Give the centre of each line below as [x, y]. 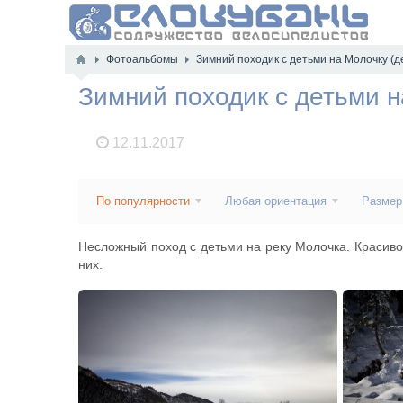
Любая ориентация [276, 201]
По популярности [143, 201]
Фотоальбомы [142, 59]
